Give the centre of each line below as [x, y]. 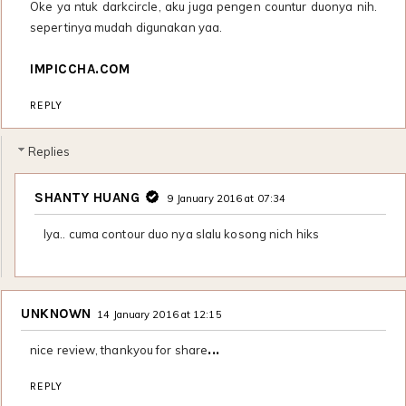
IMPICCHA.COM [80, 68]
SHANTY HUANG [87, 197]
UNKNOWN [56, 314]
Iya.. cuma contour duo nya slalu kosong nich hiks [181, 233]
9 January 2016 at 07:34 [227, 198]
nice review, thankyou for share [119, 350]
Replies [49, 151]
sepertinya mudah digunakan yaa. [126, 27]
